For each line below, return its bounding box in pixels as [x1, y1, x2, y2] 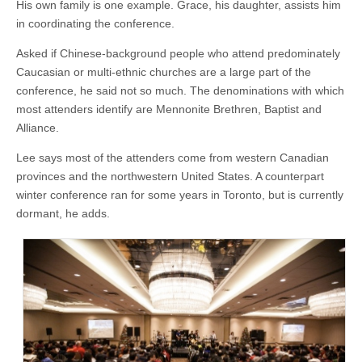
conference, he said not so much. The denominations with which [16, 84, 344, 98]
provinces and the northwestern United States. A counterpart [16, 170, 324, 183]
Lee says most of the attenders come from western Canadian [16, 151, 329, 165]
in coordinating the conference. [16, 17, 175, 31]
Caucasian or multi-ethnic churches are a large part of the [16, 65, 311, 79]
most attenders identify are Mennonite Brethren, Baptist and [16, 103, 322, 116]
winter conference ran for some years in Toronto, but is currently [16, 188, 343, 202]
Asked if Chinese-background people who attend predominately [16, 47, 340, 61]
